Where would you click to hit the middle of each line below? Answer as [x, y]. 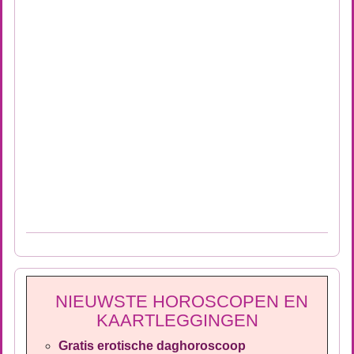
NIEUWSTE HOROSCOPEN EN [177, 301]
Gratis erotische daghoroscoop [152, 346]
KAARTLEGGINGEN [177, 320]
